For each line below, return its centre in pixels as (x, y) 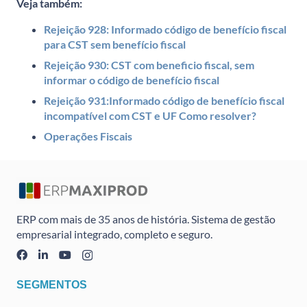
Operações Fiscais (88, 136)
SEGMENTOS (52, 285)
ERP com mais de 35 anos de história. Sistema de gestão (146, 219)
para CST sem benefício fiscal (115, 44)
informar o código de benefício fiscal (132, 79)
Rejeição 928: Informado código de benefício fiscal (165, 29)
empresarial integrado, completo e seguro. (114, 234)
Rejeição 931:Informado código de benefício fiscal (164, 100)
